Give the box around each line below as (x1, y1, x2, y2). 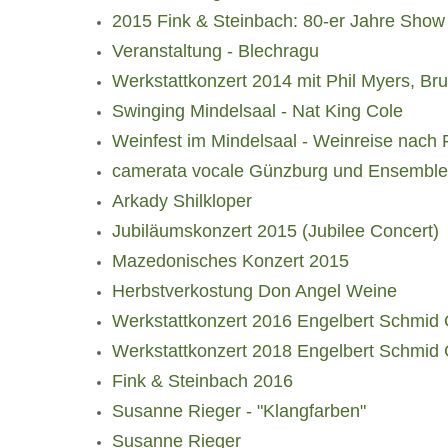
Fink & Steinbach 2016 (112, 371, 293, 391)
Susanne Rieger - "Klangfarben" (112, 401, 366, 421)
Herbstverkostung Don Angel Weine (112, 281, 397, 301)
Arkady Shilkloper (112, 191, 252, 211)
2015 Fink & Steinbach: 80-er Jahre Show (112, 11, 445, 31)
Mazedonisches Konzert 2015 (112, 251, 349, 271)
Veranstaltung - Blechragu (112, 41, 319, 61)
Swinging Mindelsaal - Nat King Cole (112, 101, 403, 121)
